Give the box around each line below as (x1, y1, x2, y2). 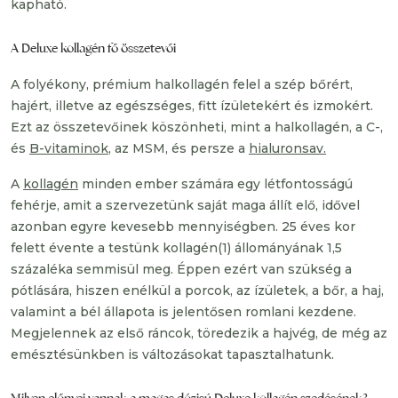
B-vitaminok (29, 140, 108, 156)
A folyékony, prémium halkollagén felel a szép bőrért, (11, 76, 353, 92)
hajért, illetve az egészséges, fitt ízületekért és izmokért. (11, 98, 373, 114)
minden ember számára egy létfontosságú (78, 176, 353, 192)
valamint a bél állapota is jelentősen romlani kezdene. (11, 304, 356, 320)
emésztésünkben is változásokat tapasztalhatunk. (11, 346, 334, 362)
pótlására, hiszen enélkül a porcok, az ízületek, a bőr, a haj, (11, 283, 384, 298)
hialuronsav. (249, 140, 326, 156)
